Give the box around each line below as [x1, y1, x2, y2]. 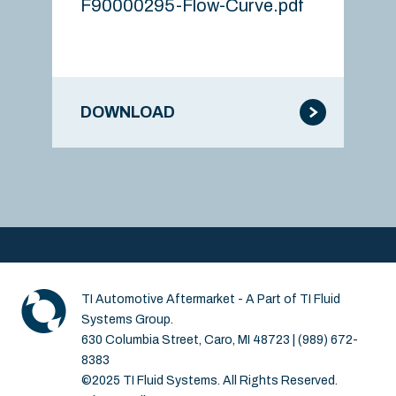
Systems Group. [81, 313, 174, 327]
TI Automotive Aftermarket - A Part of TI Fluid [81, 293, 341, 307]
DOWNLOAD [80, 103, 175, 122]
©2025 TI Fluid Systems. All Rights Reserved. [81, 374, 339, 388]
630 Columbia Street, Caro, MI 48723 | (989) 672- [81, 333, 359, 347]
